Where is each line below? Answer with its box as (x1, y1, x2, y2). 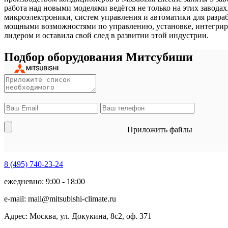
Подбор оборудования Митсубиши (4, 50, 193, 64)
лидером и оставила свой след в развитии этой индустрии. (4, 31, 209, 40)
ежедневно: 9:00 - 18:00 (4, 177, 85, 186)
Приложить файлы (127, 125, 192, 134)
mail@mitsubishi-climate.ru (28, 194, 116, 203)
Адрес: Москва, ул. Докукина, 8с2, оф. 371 (4, 211, 152, 220)
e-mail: (4, 194, 28, 203)
